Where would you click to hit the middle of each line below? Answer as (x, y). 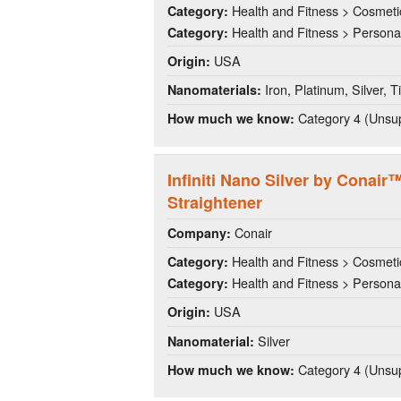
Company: (199, 233)
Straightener (215, 203)
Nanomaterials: (214, 90)
